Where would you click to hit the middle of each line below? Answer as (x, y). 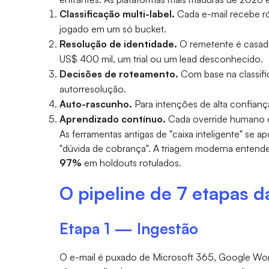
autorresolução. (92, 89)
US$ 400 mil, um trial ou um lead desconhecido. (161, 59)
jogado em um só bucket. (113, 29)
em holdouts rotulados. (131, 162)
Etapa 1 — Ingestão (128, 228)
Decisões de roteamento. (119, 74)
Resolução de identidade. (118, 44)
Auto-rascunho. (95, 104)
